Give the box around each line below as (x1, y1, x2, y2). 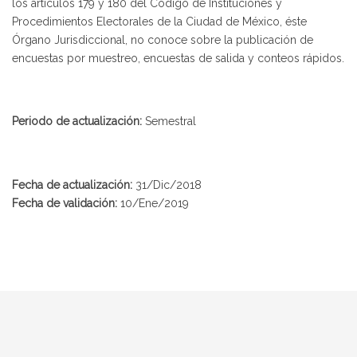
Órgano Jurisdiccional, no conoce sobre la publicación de (12, 33, 313, 47)
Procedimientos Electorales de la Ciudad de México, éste (12, 15, 307, 29)
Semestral (142, 115, 196, 128)
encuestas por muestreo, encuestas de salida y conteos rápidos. (12, 52, 344, 65)
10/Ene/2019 (120, 196, 189, 210)
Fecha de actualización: (12, 178, 135, 191)
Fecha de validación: (12, 196, 120, 210)
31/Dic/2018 (135, 178, 202, 191)
